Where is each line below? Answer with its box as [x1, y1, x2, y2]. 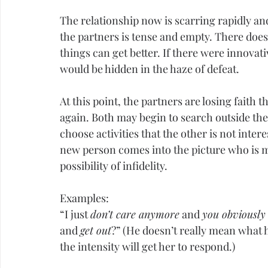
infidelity [123, 159, 165, 173]
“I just [60, 207, 90, 222]
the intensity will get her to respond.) [60, 239, 235, 254]
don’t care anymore [90, 207, 179, 222]
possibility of [60, 159, 123, 173]
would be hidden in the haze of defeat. [60, 62, 239, 77]
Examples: [60, 191, 109, 206]
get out [80, 223, 111, 238]
